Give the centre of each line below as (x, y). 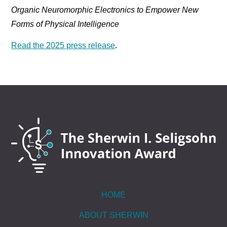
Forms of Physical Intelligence (65, 24)
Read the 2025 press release (63, 45)
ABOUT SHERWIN (113, 215)
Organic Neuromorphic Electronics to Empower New (105, 10)
